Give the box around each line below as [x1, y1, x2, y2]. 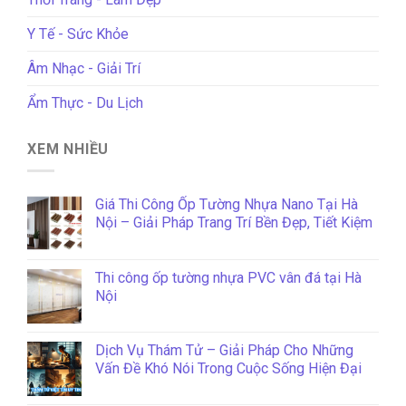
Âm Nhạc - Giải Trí [27, 59, 140, 77]
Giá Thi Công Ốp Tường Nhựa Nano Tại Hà [95, 196, 358, 214]
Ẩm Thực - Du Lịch [27, 93, 143, 111]
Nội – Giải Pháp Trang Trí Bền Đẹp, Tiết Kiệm [95, 214, 372, 232]
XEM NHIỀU [27, 140, 110, 158]
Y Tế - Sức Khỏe [27, 24, 129, 43]
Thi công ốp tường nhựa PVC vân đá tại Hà [95, 269, 362, 287]
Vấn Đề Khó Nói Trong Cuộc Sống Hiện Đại [95, 360, 362, 378]
